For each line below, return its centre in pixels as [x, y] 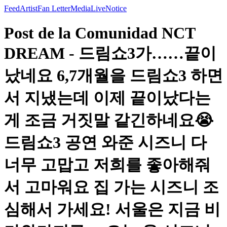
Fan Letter [54, 8]
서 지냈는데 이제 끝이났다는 [107, 98]
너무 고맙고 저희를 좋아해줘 [107, 165]
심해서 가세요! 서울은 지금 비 [112, 210]
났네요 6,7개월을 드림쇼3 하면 [113, 76]
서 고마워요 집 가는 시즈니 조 [111, 187]
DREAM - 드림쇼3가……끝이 [110, 53]
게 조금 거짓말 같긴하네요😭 [109, 120]
